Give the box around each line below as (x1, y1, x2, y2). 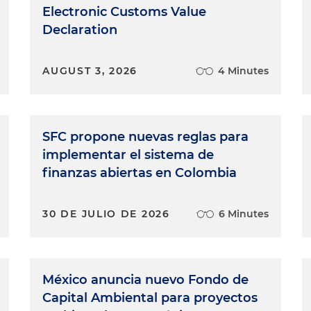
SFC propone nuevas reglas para (42, 129, 249, 144)
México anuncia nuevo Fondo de (42, 272, 249, 287)
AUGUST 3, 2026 (42, 65, 138, 77)
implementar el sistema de (42, 147, 215, 162)
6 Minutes (218, 208, 269, 220)
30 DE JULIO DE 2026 (42, 208, 170, 220)
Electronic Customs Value (42, 4, 207, 19)
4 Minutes (217, 65, 269, 77)
